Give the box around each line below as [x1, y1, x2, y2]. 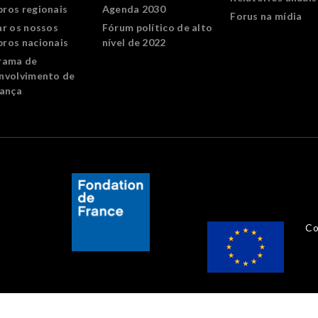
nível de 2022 [102, 36, 166, 48]
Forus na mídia [230, 10, 302, 22]
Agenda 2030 [102, 3, 166, 15]
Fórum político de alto [102, 21, 213, 33]
